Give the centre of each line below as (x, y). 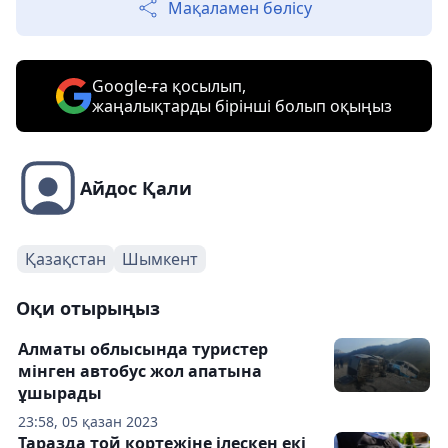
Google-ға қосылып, (169, 86)
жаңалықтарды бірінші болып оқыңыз (242, 106)
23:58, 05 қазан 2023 (88, 422)
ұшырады (60, 393)
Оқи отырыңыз (88, 308)
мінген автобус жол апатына (140, 371)
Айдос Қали (136, 188)
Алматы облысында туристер (143, 349)
